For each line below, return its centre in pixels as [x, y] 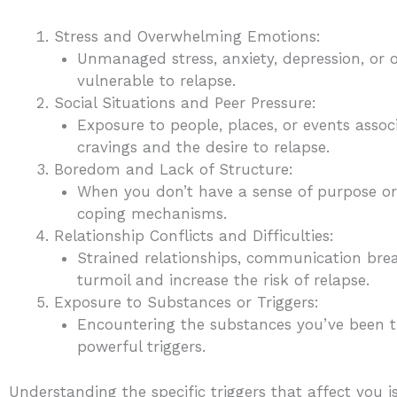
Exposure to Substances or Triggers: [187, 303]
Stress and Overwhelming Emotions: [187, 37]
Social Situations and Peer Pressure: [185, 103]
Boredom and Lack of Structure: [174, 170]
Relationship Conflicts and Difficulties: [194, 236]
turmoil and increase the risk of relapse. [223, 280]
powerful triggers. [141, 347]
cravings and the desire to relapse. [203, 148]
